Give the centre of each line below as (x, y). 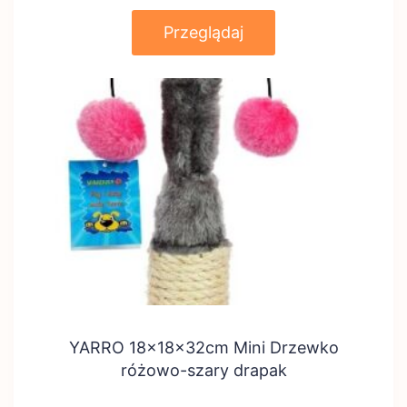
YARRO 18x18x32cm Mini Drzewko (203, 347)
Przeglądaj (203, 32)
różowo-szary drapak (203, 370)
